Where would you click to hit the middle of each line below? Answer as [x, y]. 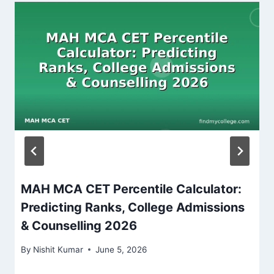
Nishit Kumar [58, 249]
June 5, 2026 [121, 249]
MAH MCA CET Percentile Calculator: [131, 189]
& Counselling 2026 [79, 226]
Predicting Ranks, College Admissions [133, 208]
